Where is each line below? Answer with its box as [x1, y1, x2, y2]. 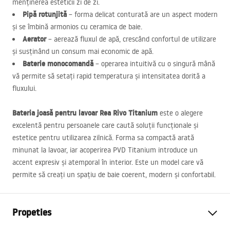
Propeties [12, 206, 51, 219]
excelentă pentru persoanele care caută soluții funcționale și [12, 121, 198, 130]
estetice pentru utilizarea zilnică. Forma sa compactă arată [12, 133, 194, 142]
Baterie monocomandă [23, 59, 93, 69]
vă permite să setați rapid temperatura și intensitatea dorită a [12, 71, 205, 81]
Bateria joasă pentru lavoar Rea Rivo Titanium [12, 108, 158, 118]
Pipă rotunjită [23, 9, 67, 20]
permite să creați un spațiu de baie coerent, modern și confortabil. [12, 170, 216, 179]
